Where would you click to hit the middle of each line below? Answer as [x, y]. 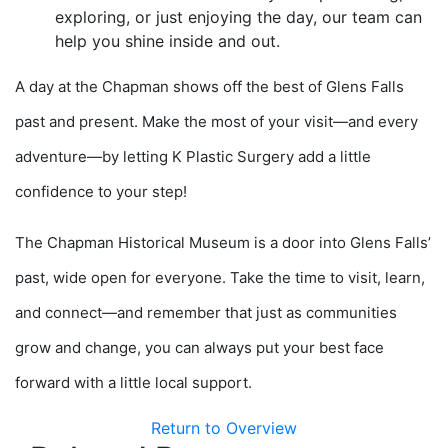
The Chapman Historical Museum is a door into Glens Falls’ [223, 243]
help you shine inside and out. [167, 41]
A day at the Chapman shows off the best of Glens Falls [209, 87]
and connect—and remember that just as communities [206, 313]
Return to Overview [224, 428]
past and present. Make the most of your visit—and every [216, 122]
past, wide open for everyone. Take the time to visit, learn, [220, 278]
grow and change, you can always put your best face [199, 348]
